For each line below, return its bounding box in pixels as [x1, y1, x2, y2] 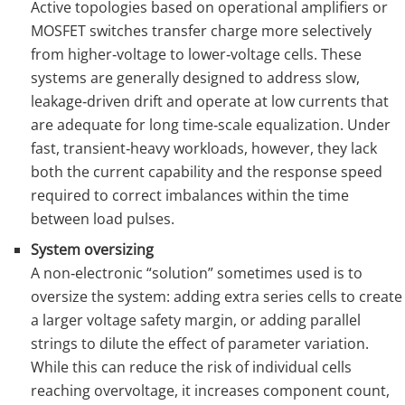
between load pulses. [31, 209, 175, 230]
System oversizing [31, 240, 155, 260]
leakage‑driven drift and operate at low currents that [31, 91, 390, 112]
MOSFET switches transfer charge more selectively [31, 21, 372, 42]
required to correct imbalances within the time [31, 185, 350, 206]
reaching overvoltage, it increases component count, [31, 381, 391, 401]
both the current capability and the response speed [31, 162, 383, 183]
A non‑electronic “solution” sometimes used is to [31, 263, 363, 284]
